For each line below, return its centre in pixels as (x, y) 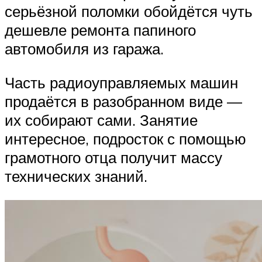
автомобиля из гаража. (84, 49)
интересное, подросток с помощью (125, 138)
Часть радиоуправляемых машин (121, 82)
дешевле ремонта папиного (100, 30)
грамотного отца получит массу (113, 157)
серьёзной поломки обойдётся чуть (129, 11)
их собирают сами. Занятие (101, 120)
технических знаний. (76, 176)
